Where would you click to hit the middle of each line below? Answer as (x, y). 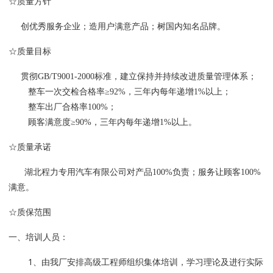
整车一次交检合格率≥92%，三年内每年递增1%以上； (119, 91)
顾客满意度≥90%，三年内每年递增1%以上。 (102, 122)
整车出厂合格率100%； (62, 107)
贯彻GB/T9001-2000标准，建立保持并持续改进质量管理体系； (132, 76)
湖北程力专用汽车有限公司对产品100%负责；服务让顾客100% (134, 172)
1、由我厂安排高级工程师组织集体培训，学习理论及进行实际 (136, 261)
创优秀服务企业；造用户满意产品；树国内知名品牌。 (123, 26)
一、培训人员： (38, 236)
